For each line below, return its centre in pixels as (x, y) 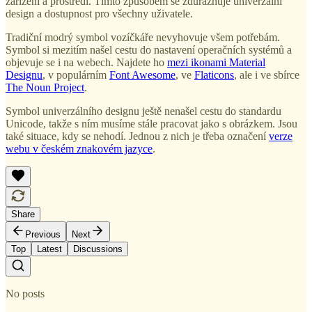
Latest (49, 249)
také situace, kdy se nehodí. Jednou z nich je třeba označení (137, 136)
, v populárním (76, 75)
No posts (25, 294)
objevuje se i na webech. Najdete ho (86, 63)
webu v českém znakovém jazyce (79, 149)
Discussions (98, 249)
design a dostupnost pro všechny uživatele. (99, 14)
